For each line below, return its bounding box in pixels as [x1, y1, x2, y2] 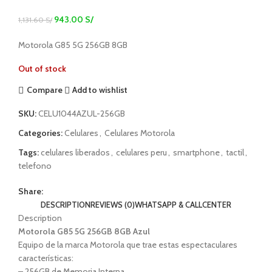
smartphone [173, 146, 220, 158]
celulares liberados [41, 146, 110, 158]
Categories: [18, 127, 63, 138]
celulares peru [116, 146, 167, 158]
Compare [26, 84, 63, 96]
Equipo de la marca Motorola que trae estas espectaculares [18, 239, 237, 250]
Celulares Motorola [104, 127, 175, 138]
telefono [18, 160, 52, 171]
